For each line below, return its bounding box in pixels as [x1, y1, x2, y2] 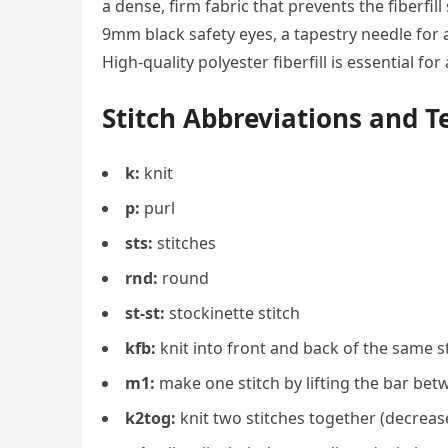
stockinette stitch [165, 302, 300, 324]
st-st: [125, 302, 165, 324]
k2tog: [125, 407, 176, 429]
